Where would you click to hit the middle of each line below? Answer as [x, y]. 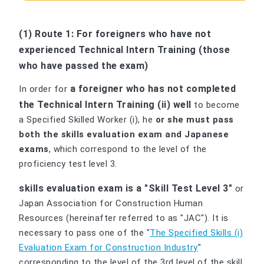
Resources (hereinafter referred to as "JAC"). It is [124, 218]
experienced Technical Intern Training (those [125, 50]
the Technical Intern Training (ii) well [105, 105]
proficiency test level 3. [68, 164]
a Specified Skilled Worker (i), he [87, 120]
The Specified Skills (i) [197, 233]
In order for [44, 89]
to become [215, 105]
